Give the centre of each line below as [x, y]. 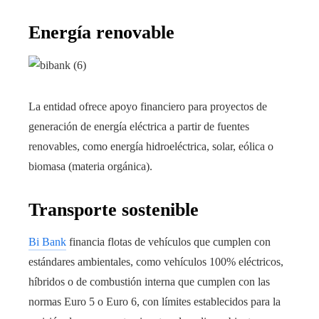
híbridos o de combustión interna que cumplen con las [149, 282]
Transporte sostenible [114, 210]
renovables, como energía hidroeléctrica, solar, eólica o [151, 147]
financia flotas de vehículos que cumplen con [168, 242]
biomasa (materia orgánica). [90, 167]
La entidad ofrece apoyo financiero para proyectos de [148, 107]
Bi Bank [47, 242]
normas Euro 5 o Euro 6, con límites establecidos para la [155, 302]
